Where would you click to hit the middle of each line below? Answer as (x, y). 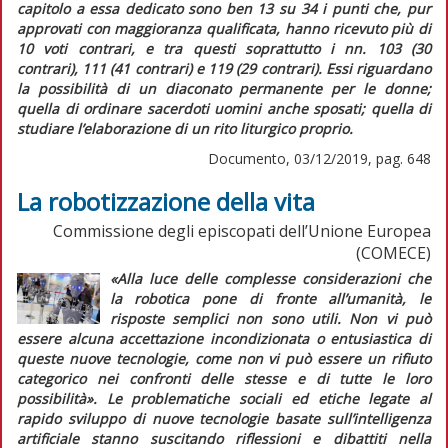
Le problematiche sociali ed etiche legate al (264, 398)
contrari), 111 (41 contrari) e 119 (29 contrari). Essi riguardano (224, 68)
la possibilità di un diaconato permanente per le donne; (224, 88)
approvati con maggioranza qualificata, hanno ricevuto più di (224, 28)
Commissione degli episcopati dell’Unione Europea (242, 230)
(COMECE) (393, 252)
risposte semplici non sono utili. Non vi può (270, 318)
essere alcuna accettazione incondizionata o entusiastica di (224, 338)
